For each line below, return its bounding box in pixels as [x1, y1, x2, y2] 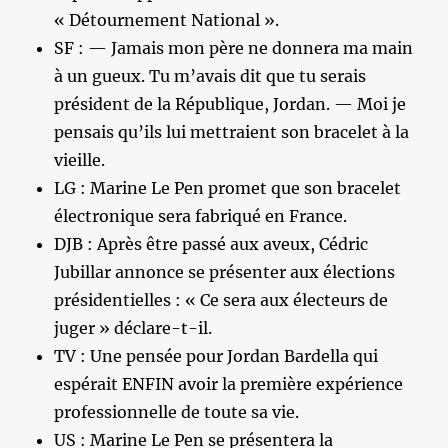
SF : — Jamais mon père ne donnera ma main [54, 37, 414, 58]
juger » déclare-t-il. [54, 317, 213, 338]
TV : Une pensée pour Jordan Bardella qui [54, 345, 379, 366]
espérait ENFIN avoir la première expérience [54, 373, 404, 394]
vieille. [54, 149, 106, 170]
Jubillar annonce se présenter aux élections [54, 261, 396, 282]
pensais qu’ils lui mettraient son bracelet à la [54, 121, 410, 142]
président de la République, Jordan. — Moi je [54, 93, 407, 114]
